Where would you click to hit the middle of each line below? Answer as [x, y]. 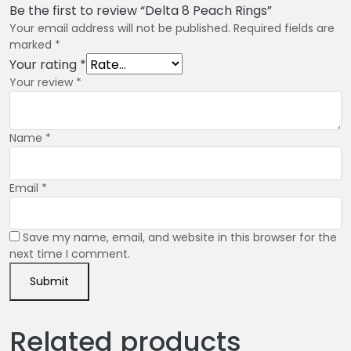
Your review [43, 83]
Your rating [45, 65]
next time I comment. [70, 253]
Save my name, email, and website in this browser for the [180, 237]
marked [32, 45]
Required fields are [284, 29]
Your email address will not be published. [120, 29]
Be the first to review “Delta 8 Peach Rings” [141, 11]
